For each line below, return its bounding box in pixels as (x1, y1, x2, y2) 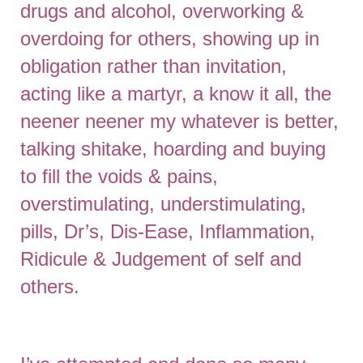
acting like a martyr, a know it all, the (20, 83, 331, 105)
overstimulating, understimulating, (20, 193, 306, 215)
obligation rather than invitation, (20, 55, 287, 77)
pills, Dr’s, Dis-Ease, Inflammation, (20, 220, 315, 242)
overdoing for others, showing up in (20, 28, 319, 49)
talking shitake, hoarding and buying (20, 138, 326, 160)
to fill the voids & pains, (20, 165, 218, 187)
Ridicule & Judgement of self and (20, 248, 301, 270)
